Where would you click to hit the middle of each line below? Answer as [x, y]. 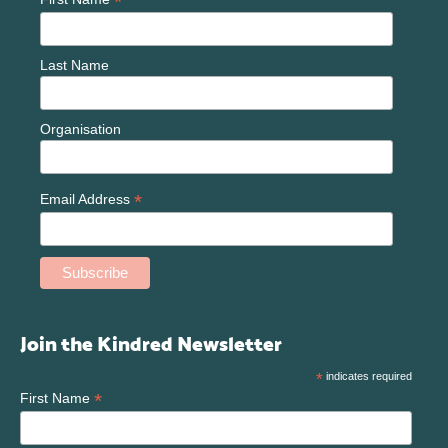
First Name [57, 397]
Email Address [87, 198]
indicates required [367, 375]
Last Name [74, 64]
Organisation [80, 128]
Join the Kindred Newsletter [151, 344]
